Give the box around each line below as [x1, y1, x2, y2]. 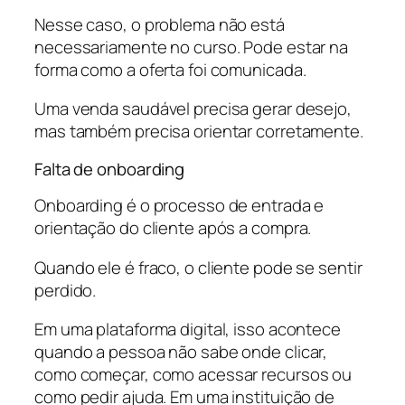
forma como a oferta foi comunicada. [34, 57, 306, 81]
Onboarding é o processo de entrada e [34, 193, 325, 217]
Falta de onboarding [34, 156, 185, 181]
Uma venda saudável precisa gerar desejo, [34, 97, 352, 120]
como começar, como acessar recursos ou [34, 363, 353, 386]
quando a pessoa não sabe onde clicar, [34, 340, 328, 363]
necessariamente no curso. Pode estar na [34, 34, 349, 59]
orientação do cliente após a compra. [34, 216, 312, 240]
